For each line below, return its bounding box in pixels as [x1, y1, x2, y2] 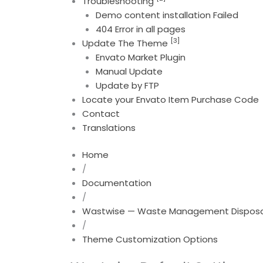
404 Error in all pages [95, 22, 186, 35]
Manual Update [95, 65, 163, 77]
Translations [82, 121, 136, 134]
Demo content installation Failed [95, 8, 238, 21]
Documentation [82, 177, 152, 190]
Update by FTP [95, 79, 159, 92]
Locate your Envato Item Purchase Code [82, 93, 259, 106]
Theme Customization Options [82, 233, 218, 246]
